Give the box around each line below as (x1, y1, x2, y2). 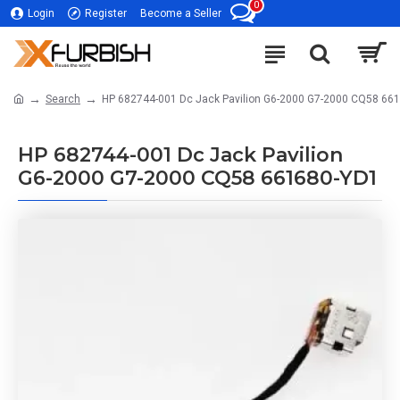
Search (46, 92, 80, 105)
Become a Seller (140, 7, 221, 20)
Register (85, 7, 127, 20)
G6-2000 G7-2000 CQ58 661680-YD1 (18, 166, 377, 190)
